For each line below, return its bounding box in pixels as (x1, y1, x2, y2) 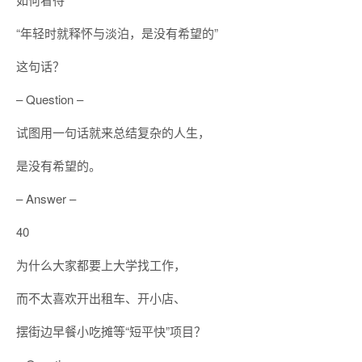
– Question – (16, 90, 83, 107)
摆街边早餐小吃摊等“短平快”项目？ (16, 322, 206, 339)
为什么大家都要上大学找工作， (16, 256, 186, 273)
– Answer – (16, 190, 76, 207)
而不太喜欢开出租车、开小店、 (16, 289, 186, 306)
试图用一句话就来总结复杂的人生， (16, 124, 210, 141)
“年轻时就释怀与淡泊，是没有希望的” (16, 24, 218, 41)
